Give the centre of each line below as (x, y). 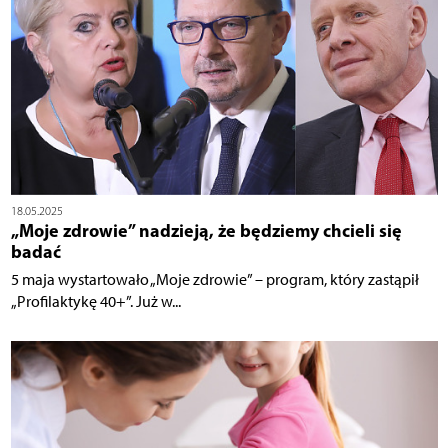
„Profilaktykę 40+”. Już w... (95, 301)
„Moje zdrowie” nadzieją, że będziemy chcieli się (206, 230)
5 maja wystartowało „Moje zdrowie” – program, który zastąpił (214, 279)
